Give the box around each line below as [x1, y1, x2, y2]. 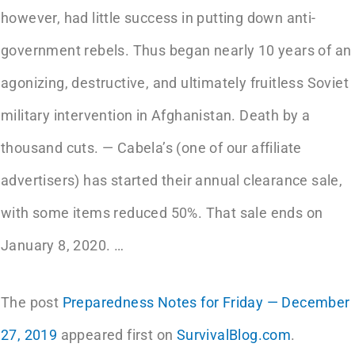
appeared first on [57, 326, 177, 343]
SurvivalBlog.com [176, 326, 292, 343]
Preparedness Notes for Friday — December [62, 294, 350, 311]
